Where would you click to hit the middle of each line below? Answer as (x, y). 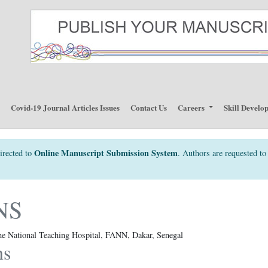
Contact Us (149, 107)
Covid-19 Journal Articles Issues (66, 107)
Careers (192, 107)
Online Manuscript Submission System (106, 153)
